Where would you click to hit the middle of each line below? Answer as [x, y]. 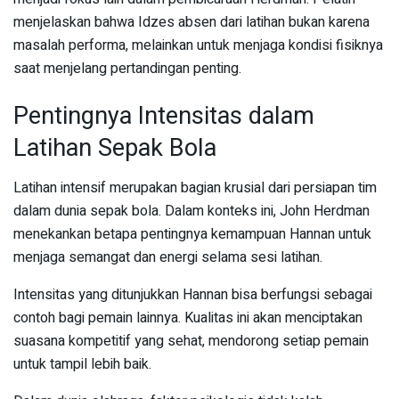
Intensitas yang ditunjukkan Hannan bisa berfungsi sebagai [193, 294]
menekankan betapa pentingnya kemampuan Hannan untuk [192, 234]
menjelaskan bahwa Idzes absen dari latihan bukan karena [191, 22]
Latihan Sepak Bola [115, 148]
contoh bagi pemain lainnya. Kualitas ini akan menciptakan [188, 318]
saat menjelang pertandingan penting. [127, 68]
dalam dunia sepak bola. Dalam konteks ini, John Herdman [191, 211]
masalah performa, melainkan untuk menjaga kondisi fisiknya [198, 45]
